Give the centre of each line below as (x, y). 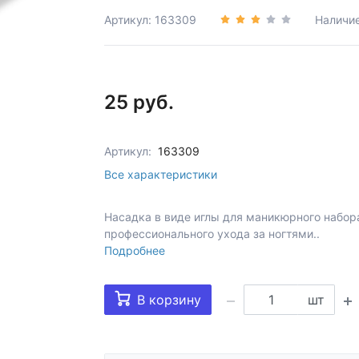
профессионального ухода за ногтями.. (212, 234)
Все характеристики (161, 174)
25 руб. (139, 102)
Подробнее (135, 250)
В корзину (169, 300)
